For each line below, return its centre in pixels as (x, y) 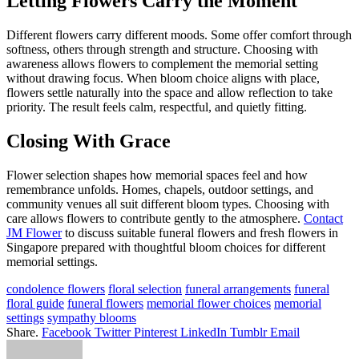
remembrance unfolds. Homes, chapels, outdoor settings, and (160, 190)
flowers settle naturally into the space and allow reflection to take (169, 93)
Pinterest (155, 333)
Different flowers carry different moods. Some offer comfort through (179, 35)
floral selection (145, 289)
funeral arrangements (238, 289)
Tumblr (248, 333)
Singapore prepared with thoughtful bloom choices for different (166, 248)
